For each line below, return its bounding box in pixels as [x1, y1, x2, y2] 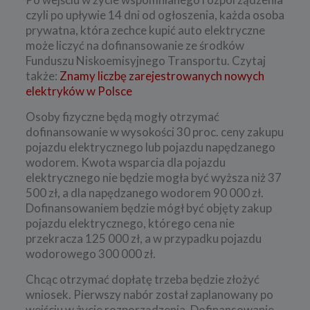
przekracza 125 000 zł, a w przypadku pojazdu [25, 231, 262, 246]
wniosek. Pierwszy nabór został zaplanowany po [25, 287, 273, 302]
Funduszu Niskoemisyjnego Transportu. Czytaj [25, 53, 266, 69]
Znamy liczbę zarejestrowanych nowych [59, 69, 264, 84]
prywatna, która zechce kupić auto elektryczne [25, 23, 265, 38]
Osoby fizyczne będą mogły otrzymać [25, 109, 219, 125]
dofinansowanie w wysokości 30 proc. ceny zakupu [25, 125, 284, 140]
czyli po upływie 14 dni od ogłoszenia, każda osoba [25, 8, 284, 23]
